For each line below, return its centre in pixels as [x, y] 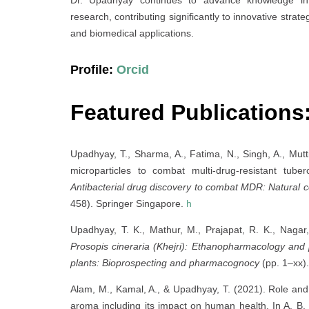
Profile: [93, 69]
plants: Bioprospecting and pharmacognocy [165, 262]
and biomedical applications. [132, 33]
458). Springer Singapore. [128, 203]
